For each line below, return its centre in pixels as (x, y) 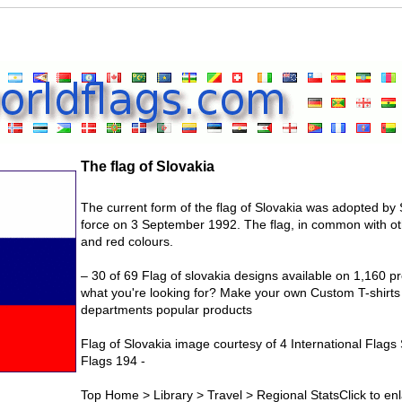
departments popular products (166, 309)
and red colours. (127, 241)
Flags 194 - (113, 360)
